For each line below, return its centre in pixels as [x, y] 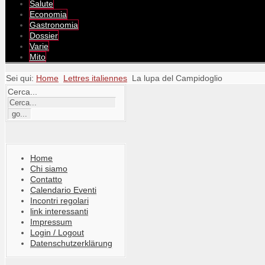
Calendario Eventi [63, 190]
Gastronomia [54, 25]
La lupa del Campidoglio [177, 78]
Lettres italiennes [95, 78]
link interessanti [59, 211]
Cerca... [22, 92]
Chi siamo [49, 169]
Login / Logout [57, 232]
